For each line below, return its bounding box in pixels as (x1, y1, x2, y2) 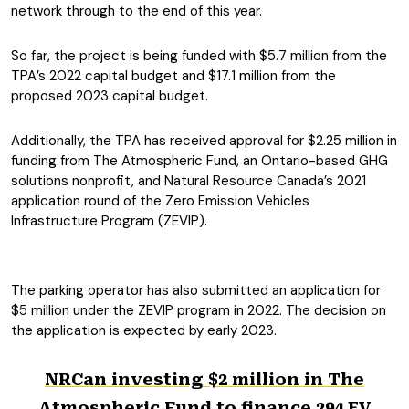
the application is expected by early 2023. (11, 321, 277, 340)
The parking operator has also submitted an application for (11, 281, 381, 299)
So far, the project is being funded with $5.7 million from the (11, 47, 387, 65)
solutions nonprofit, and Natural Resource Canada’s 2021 (11, 172, 366, 190)
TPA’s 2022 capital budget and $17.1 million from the (11, 67, 336, 85)
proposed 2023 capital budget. (11, 87, 208, 105)
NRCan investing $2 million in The (45, 370, 364, 389)
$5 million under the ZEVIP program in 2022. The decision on (11, 301, 386, 320)
